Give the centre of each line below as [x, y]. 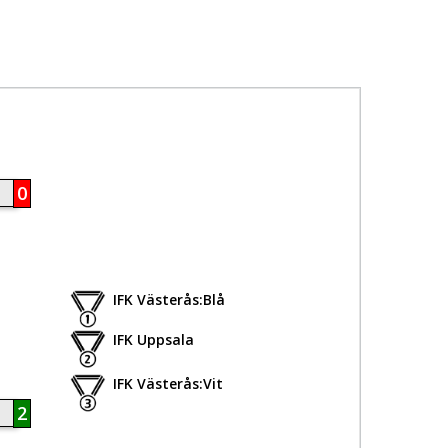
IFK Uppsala [151, 339]
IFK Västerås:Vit [166, 383]
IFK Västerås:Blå [167, 299]
